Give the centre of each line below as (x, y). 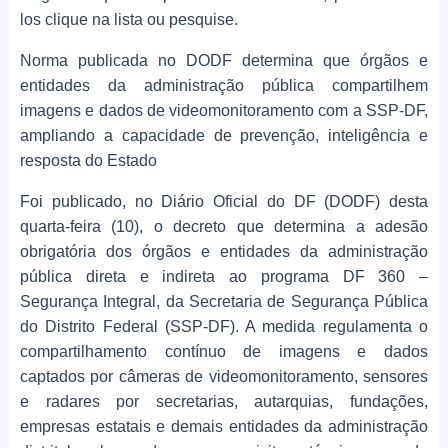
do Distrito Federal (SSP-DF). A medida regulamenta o (224, 327)
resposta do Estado (88, 161)
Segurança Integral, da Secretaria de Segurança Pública (224, 302)
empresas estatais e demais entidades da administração (224, 427)
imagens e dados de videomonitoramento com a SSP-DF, (224, 111)
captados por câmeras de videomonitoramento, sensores (224, 377)
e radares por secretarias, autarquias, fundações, (224, 402)
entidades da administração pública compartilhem (224, 86)
